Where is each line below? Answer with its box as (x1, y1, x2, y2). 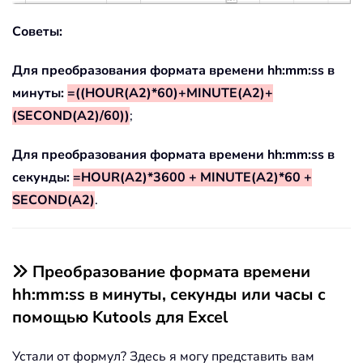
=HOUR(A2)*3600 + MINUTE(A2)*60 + (73, 168, 312, 186)
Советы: (12, 22, 62, 41)
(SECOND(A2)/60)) (12, 106, 130, 125)
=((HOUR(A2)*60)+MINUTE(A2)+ (67, 83, 273, 102)
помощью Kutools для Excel (12, 305, 228, 328)
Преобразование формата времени (32, 260, 310, 283)
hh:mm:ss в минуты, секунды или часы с (12, 283, 326, 305)
